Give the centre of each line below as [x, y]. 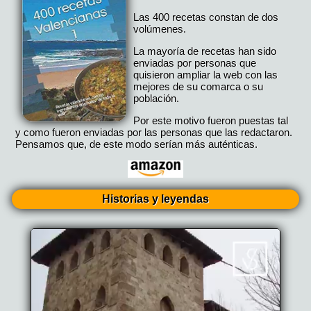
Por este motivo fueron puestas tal [211, 121]
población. [157, 99]
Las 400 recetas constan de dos [206, 17]
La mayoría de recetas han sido [205, 51]
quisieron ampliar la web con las [206, 75]
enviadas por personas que [195, 63]
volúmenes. [160, 29]
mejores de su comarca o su [199, 87]
